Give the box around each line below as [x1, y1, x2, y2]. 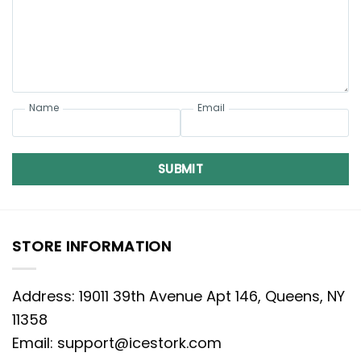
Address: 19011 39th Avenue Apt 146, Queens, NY [12, 285, 345, 306]
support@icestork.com [57, 332, 222, 353]
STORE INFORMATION [12, 235, 172, 256]
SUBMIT [157, 160, 204, 177]
